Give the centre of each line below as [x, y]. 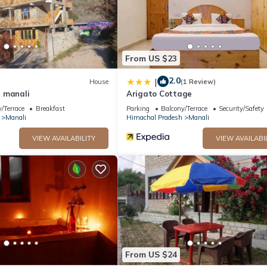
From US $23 [151, 58]
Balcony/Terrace [184, 109]
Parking [138, 109]
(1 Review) [198, 81]
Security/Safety [241, 109]
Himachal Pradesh [154, 118]
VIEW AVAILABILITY [64, 139]
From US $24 [151, 255]
